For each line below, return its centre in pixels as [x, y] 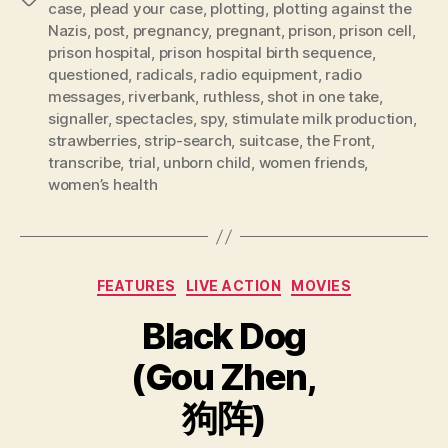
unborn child [207, 163]
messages [84, 97]
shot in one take [323, 97]
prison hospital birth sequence [265, 53]
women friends [311, 163]
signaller [78, 119]
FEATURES [136, 286]
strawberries [92, 141]
